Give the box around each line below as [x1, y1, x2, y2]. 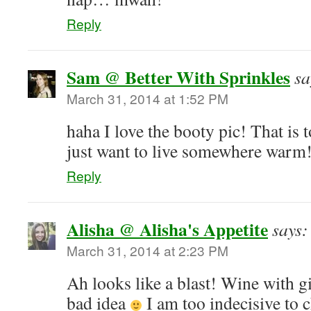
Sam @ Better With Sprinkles [67, 64, 290, 90]
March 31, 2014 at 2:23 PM [67, 241, 228, 260]
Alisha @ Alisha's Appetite [67, 216, 268, 242]
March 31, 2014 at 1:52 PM [67, 89, 228, 108]
